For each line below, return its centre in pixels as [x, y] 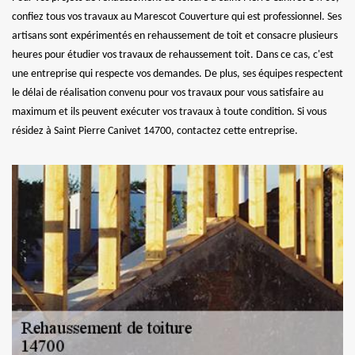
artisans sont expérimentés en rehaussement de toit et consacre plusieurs [175, 36]
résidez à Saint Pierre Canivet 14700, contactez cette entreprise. [155, 131]
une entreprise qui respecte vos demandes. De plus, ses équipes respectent [177, 74]
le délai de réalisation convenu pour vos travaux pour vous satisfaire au [168, 93]
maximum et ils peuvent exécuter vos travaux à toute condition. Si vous [169, 112]
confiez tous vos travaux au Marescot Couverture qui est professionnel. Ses [177, 17]
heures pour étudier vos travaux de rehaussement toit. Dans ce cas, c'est [173, 55]
